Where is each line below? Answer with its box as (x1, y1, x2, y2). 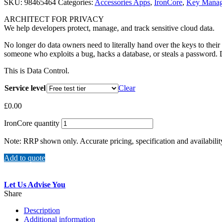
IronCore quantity (4, 118, 59, 127)
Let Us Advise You (4, 180, 65, 189)
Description (24, 206, 60, 215)
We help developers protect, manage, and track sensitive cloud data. (4, 23, 215, 32)
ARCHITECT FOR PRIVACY (4, 14, 104, 23)
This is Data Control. (4, 66, 69, 75)
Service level (4, 83, 46, 92)
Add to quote (4, 153, 45, 162)
